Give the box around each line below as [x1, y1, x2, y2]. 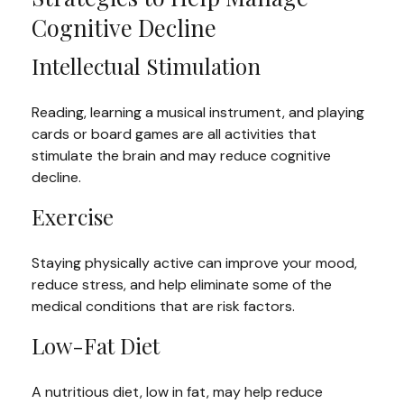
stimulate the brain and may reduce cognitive [32, 145, 331, 165]
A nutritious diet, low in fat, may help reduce [32, 381, 323, 401]
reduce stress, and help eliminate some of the [32, 274, 332, 294]
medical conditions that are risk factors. [32, 296, 295, 316]
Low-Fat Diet [32, 330, 160, 360]
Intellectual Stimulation [32, 50, 261, 80]
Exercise [32, 201, 114, 231]
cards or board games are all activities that [32, 124, 317, 143]
